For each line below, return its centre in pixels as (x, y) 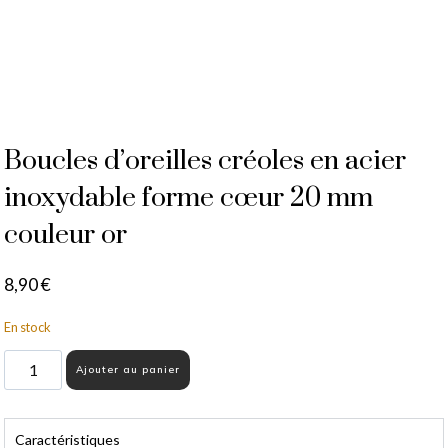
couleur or (65, 234)
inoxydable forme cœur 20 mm (188, 197)
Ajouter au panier (128, 369)
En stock (27, 326)
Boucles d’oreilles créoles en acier (205, 160)
